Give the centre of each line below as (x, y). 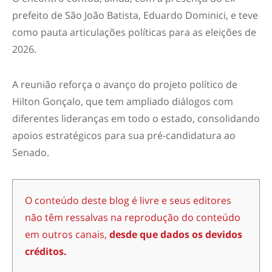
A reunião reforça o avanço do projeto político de (125, 85)
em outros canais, (67, 235)
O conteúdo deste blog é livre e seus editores (128, 201)
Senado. (31, 153)
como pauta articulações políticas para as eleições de (134, 32)
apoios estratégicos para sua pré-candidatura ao (124, 136)
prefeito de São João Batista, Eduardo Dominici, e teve (135, 15)
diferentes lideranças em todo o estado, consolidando (136, 119)
